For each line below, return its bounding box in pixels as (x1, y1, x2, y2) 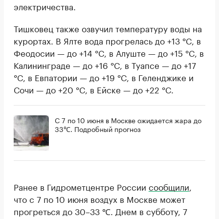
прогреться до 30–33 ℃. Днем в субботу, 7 (14, 204, 187, 218)
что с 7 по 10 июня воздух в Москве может (14, 192, 185, 205)
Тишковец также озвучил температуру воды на (14, 22, 202, 35)
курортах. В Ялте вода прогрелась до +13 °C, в (14, 34, 201, 47)
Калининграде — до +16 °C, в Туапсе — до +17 (14, 58, 196, 71)
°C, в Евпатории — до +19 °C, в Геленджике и (14, 70, 194, 84)
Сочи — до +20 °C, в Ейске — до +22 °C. (14, 83, 174, 96)
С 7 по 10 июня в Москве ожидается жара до (55, 114, 201, 126)
